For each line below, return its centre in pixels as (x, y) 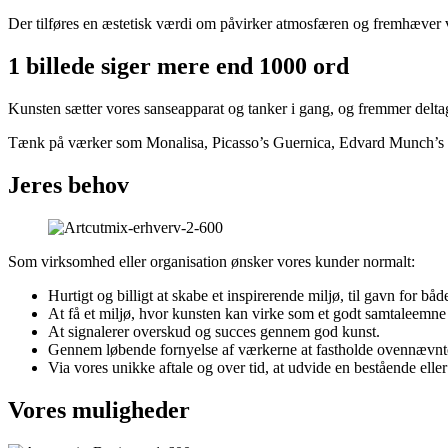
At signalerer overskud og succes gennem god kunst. (214, 331)
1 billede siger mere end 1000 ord (178, 66)
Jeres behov (68, 184)
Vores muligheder (99, 409)
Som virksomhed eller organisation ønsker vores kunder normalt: (211, 261)
